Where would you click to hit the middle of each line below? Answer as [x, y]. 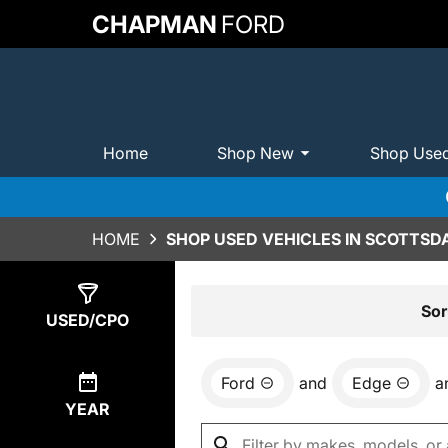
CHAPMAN [154, 24]
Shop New [255, 152]
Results [243, 309]
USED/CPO [87, 320]
